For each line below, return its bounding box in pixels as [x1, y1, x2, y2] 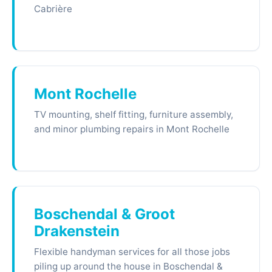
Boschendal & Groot [34, 205, 175, 223]
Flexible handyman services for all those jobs [34, 246, 230, 257]
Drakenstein [34, 222, 120, 240]
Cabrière [34, 3, 72, 15]
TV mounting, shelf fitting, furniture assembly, [34, 109, 233, 120]
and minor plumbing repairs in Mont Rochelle [34, 123, 229, 135]
